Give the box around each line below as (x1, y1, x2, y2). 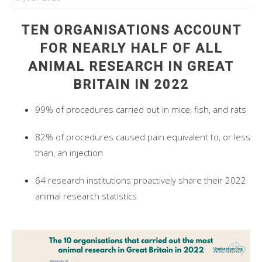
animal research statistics (35, 190, 139, 202)
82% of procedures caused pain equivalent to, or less (35, 131, 250, 143)
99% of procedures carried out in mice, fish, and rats (35, 104, 249, 116)
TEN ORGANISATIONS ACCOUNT (20, 23, 242, 38)
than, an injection (35, 147, 105, 159)
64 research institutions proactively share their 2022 (35, 174, 246, 187)
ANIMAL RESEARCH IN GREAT (28, 59, 234, 74)
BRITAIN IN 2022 (73, 77, 189, 92)
